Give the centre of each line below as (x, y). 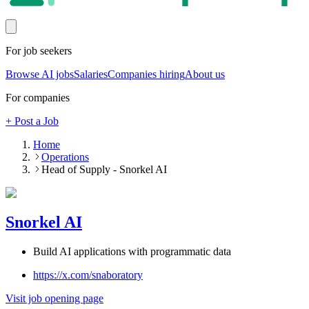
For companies (38, 98)
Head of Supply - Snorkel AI (104, 170)
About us (205, 74)
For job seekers (39, 51)
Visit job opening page (54, 299)
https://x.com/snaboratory (88, 275)
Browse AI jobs (40, 74)
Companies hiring (146, 74)
